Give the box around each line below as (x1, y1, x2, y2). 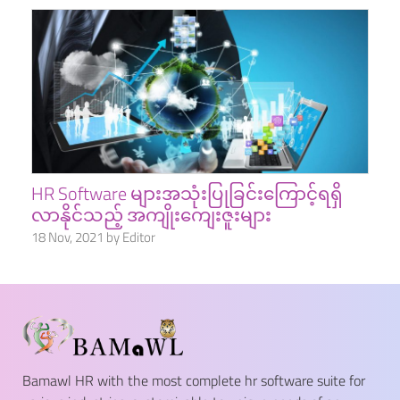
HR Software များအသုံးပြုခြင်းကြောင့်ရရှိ (31, 179, 343, 208)
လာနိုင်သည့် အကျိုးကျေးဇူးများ (31, 201, 271, 229)
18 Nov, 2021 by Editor (31, 227, 155, 248)
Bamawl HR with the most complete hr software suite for (22, 370, 365, 391)
